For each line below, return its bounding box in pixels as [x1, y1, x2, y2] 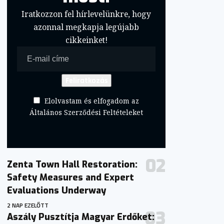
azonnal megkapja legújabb [33, 21, 139, 32]
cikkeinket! [65, 34, 107, 45]
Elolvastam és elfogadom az [44, 96, 139, 106]
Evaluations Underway [7, 184, 106, 197]
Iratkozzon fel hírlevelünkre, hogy [21, 8, 151, 19]
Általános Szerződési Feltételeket [29, 107, 143, 117]
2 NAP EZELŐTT [7, 200, 49, 210]
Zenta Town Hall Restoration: [7, 158, 138, 171]
